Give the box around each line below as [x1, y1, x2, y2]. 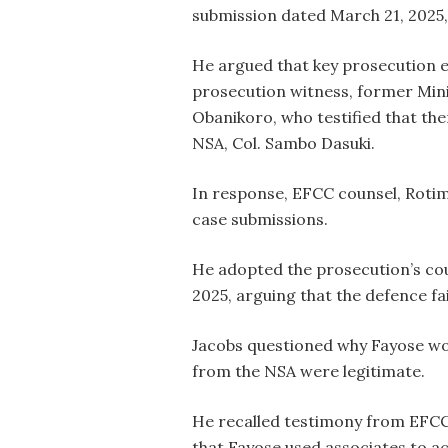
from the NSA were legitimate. [192, 360, 425, 381]
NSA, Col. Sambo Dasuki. [192, 132, 375, 153]
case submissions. [192, 208, 328, 229]
